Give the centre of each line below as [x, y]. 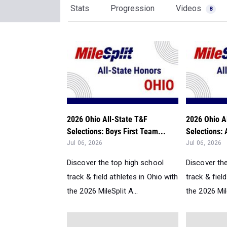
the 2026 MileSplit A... [103, 191]
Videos [190, 8]
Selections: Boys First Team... [116, 132]
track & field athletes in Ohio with [123, 177]
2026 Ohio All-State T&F [107, 120]
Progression [133, 8]
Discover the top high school [115, 163]
